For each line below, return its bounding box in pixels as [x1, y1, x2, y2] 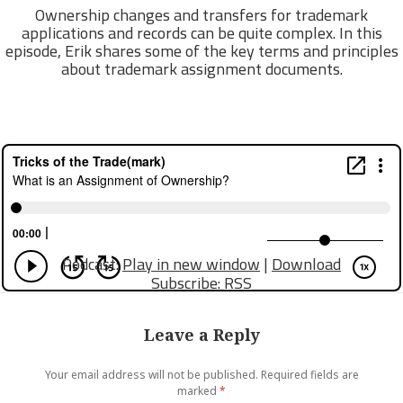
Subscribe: [151, 268, 224, 299]
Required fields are [260, 366, 359, 382]
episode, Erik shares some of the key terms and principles [4, 35, 399, 66]
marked [177, 382, 219, 399]
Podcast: [62, 249, 122, 280]
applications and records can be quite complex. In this [21, 17, 382, 48]
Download [272, 249, 341, 280]
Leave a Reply [143, 323, 260, 345]
